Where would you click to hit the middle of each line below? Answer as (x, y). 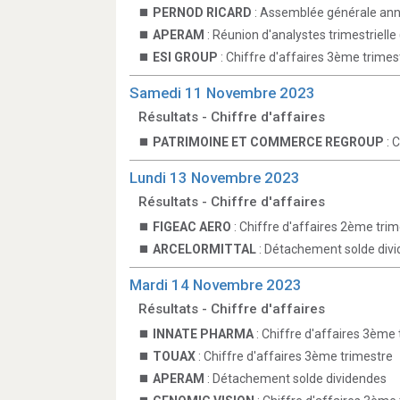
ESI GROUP (185, 57)
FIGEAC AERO (192, 227)
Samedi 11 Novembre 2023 (222, 93)
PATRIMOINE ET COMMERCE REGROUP (268, 142)
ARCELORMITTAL (204, 249)
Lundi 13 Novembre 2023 (215, 178)
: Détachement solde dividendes (296, 379)
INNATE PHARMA (203, 334)
